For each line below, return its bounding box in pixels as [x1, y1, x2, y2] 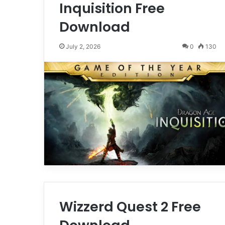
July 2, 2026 [66, 43, 100, 51]
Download [59, 18, 130, 37]
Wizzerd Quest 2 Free [59, 197, 201, 216]
